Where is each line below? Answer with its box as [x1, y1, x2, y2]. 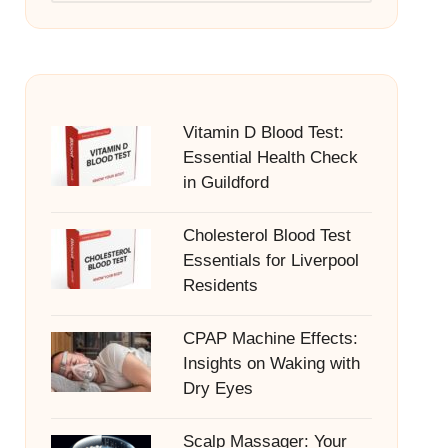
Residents [182, 276, 258, 295]
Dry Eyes [182, 379, 253, 398]
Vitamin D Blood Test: [182, 123, 344, 142]
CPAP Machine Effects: [182, 329, 358, 348]
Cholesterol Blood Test [182, 226, 351, 245]
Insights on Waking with [182, 354, 360, 373]
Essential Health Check [182, 148, 358, 167]
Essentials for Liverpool [182, 251, 359, 270]
